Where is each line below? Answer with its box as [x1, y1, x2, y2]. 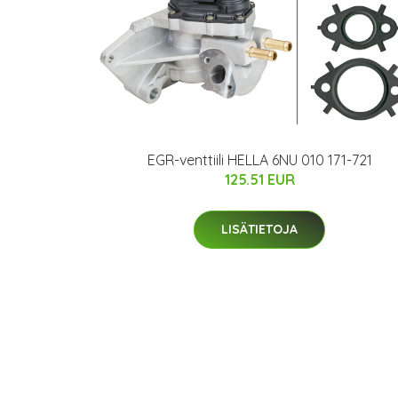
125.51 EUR [224, 170, 295, 188]
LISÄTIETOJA [221, 220, 298, 237]
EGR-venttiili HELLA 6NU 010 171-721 [147, 150, 372, 169]
